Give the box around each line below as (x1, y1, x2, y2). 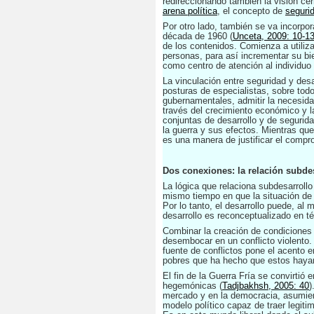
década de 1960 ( (163, 31, 233, 41)
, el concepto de (217, 6, 285, 16)
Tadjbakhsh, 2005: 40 (222, 280, 309, 291)
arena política (163, 6, 217, 16)
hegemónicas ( (163, 280, 222, 291)
